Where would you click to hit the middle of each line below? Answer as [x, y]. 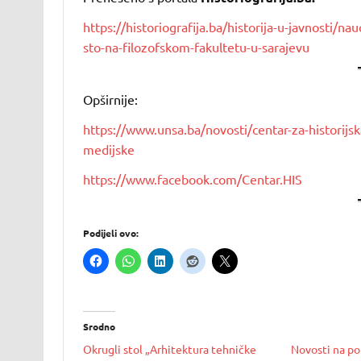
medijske [108, 149]
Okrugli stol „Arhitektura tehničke [169, 349]
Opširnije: [110, 100]
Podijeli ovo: [110, 233]
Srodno [99, 327]
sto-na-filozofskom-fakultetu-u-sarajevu [196, 47]
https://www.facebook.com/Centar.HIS [192, 179]
